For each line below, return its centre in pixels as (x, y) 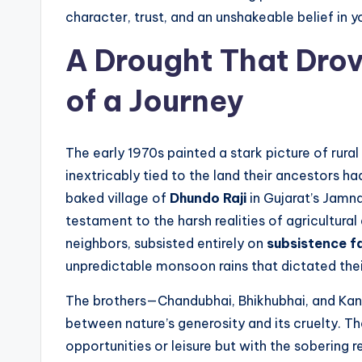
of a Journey (154, 101)
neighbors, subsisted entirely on (166, 244)
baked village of (118, 198)
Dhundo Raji (208, 198)
